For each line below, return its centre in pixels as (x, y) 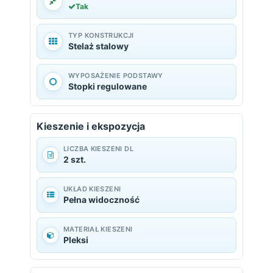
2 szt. (75, 159)
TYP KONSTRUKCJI (101, 35)
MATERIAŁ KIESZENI (98, 229)
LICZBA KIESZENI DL (98, 149)
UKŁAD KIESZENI (92, 189)
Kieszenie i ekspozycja (91, 126)
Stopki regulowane (108, 86)
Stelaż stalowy (98, 46)
